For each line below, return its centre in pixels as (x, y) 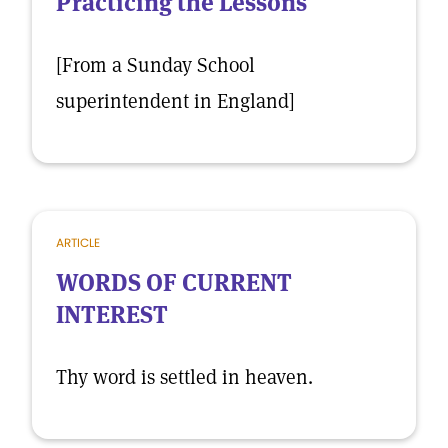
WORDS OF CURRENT (174, 282)
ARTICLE (78, 242)
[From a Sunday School (155, 65)
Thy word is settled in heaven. (184, 377)
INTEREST (112, 314)
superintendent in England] (175, 101)
